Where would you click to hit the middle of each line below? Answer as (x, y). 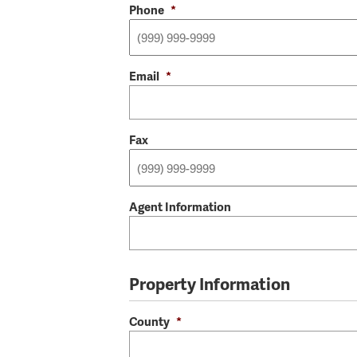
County (149, 322)
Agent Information (180, 206)
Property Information (210, 284)
